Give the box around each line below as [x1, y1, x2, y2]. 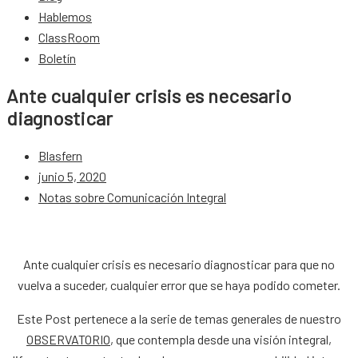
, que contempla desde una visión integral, [110, 331, 332, 347]
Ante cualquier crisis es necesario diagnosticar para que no [23, 256, 335, 272]
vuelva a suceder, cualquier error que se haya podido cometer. [18, 276, 340, 292]
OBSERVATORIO [26, 331, 110, 347]
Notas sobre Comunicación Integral [38, 189, 226, 205]
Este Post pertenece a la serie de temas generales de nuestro [17, 310, 341, 326]
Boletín [38, 50, 76, 66]
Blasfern [38, 147, 82, 163]
